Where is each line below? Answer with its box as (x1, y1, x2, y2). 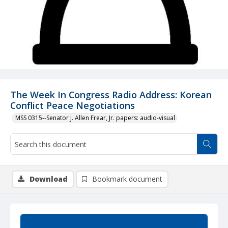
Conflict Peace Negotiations (10, 99, 135, 111)
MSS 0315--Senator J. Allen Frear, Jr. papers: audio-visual (15, 113, 175, 122)
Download (30, 174, 68, 184)
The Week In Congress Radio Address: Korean (10, 89, 212, 101)
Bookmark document (92, 174, 162, 184)
